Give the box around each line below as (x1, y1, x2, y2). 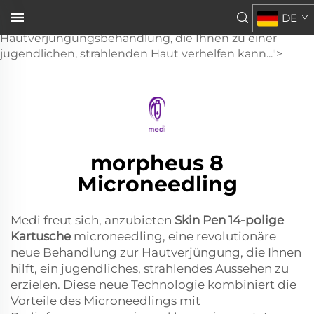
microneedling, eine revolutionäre (74, 228, 276, 243)
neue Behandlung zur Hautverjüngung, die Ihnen (11, 245, 301, 259)
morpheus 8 (90, 149, 224, 176)
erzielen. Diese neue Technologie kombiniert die (11, 277, 296, 292)
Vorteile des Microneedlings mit (11, 293, 200, 308)
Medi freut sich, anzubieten (11, 212, 175, 227)
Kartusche (11, 228, 74, 243)
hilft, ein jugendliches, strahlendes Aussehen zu (11, 261, 289, 275)
